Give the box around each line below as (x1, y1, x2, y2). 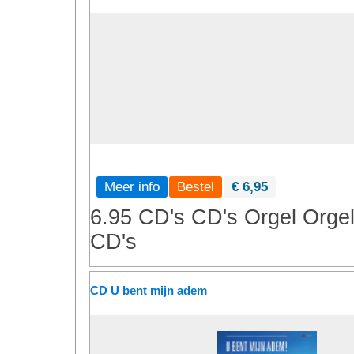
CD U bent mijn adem (90, 284, 207, 297)
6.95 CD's (90, 205, 185, 229)
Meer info (104, 179, 160, 194)
